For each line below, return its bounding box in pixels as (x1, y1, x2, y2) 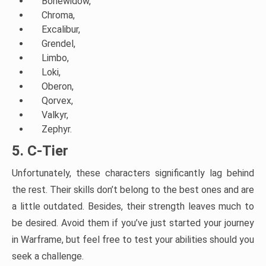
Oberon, (42, 81, 74, 93)
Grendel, (42, 38, 75, 50)
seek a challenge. (12, 251, 84, 262)
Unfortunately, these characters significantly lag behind (12, 167, 254, 179)
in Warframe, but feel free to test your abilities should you (12, 234, 254, 246)
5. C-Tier (12, 142, 68, 160)
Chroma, (42, 9, 75, 21)
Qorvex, (42, 95, 73, 107)
